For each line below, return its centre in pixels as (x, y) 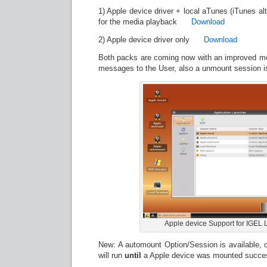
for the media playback (145, 22)
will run (111, 255)
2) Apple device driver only (151, 40)
